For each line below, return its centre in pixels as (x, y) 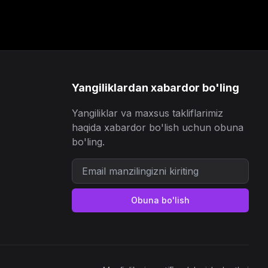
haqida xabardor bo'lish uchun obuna (158, 127)
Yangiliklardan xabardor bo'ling (156, 88)
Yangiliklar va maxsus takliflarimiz (147, 113)
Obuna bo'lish (160, 200)
